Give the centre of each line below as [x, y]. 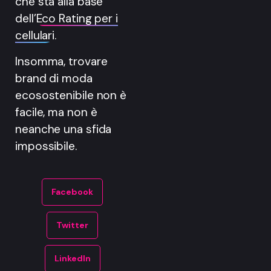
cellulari [35, 36]
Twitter [72, 225]
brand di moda [54, 78]
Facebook [72, 192]
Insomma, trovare [61, 61]
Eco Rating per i [77, 19]
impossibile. [46, 146]
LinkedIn [72, 259]
